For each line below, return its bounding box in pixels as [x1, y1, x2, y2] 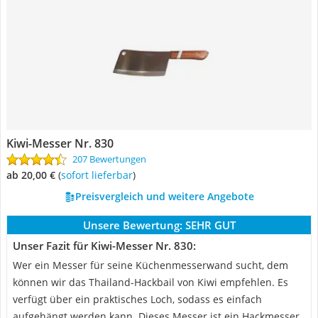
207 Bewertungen [72, 153, 146, 165]
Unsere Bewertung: [82, 218, 182, 232]
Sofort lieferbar [66, 168, 133, 182]
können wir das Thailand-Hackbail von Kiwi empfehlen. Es [13, 275, 288, 289]
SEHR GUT [185, 218, 236, 232]
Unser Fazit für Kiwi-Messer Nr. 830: [13, 238, 196, 253]
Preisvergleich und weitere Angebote [75, 190, 254, 203]
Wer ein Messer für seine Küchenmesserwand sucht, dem [13, 258, 288, 272]
